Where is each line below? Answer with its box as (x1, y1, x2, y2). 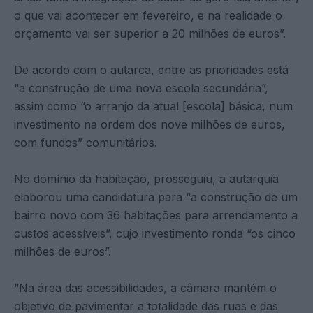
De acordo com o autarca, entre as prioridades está (14, 62, 289, 77)
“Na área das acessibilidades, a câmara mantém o (14, 280, 277, 295)
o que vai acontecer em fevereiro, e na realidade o (14, 8, 282, 22)
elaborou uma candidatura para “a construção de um (14, 189, 298, 204)
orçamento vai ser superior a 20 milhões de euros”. (14, 26, 286, 41)
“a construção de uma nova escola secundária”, (14, 80, 268, 95)
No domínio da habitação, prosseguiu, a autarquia (14, 171, 279, 186)
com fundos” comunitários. (14, 135, 157, 150)
